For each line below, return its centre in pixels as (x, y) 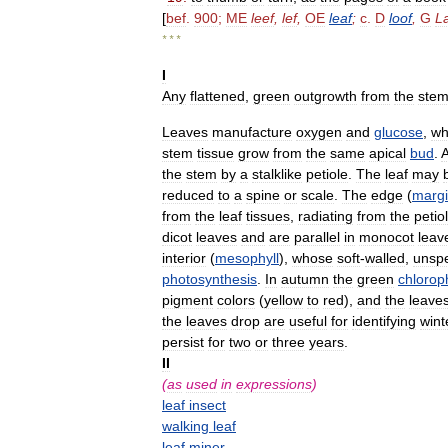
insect (207, 405)
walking (185, 426)
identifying (384, 321)
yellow (283, 300)
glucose (398, 132)
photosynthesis (209, 279)
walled (385, 258)
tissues (268, 216)
